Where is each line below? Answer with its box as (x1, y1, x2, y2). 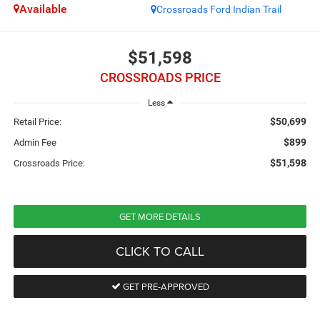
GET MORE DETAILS (119, 210, 201, 224)
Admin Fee (13, 137, 56, 149)
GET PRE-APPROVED (120, 280, 209, 294)
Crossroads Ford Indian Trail (156, 4, 282, 16)
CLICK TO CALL (116, 242, 204, 261)
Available (19, 2, 67, 16)
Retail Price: (13, 116, 61, 128)
